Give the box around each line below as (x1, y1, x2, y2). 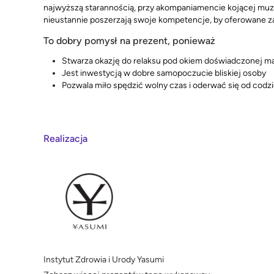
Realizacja (43, 133, 87, 145)
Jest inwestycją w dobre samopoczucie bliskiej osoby (62, 67, 266, 78)
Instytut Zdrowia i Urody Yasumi (43, 254, 164, 265)
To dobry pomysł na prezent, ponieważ (43, 34, 215, 46)
